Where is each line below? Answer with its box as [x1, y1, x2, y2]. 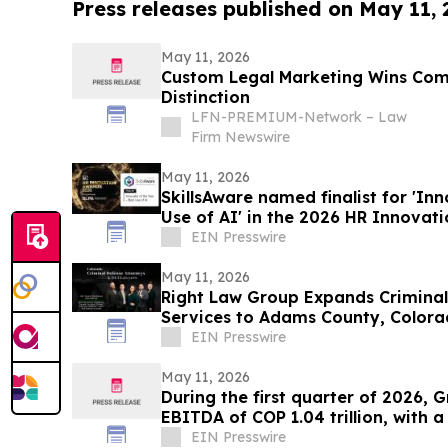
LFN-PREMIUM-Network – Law [190, 108, 407, 127]
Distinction [160, 87, 250, 108]
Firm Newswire [190, 128, 290, 147]
